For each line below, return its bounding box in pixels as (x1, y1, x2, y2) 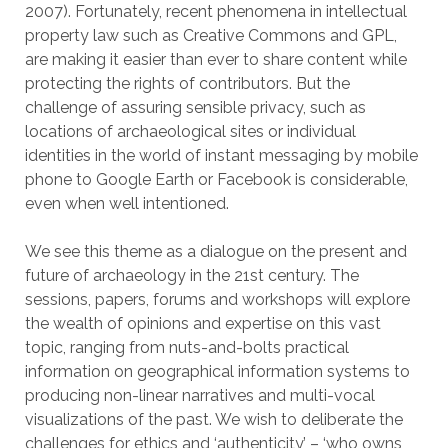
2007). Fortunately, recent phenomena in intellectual (24, 2, 407, 21)
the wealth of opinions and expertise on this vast (24, 314, 381, 333)
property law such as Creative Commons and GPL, (24, 26, 397, 45)
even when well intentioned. (24, 194, 229, 213)
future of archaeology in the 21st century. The (24, 266, 359, 285)
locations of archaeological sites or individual (24, 122, 356, 141)
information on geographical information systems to (24, 362, 410, 381)
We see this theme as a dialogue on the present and (24, 242, 407, 261)
